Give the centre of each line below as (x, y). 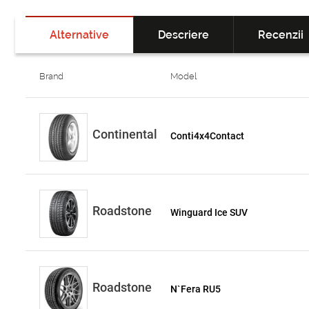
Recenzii (281, 35)
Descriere (183, 35)
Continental (125, 134)
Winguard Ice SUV (209, 212)
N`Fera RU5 (196, 289)
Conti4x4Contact (208, 136)
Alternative (79, 35)
